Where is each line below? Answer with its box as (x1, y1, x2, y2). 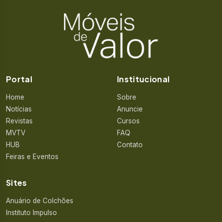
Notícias (6, 105, 32, 113)
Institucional (117, 74, 170, 84)
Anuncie (117, 105, 143, 113)
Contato (117, 141, 143, 149)
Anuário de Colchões (6, 197, 73, 205)
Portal (6, 74, 32, 84)
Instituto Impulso (6, 209, 57, 217)
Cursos (117, 117, 140, 125)
